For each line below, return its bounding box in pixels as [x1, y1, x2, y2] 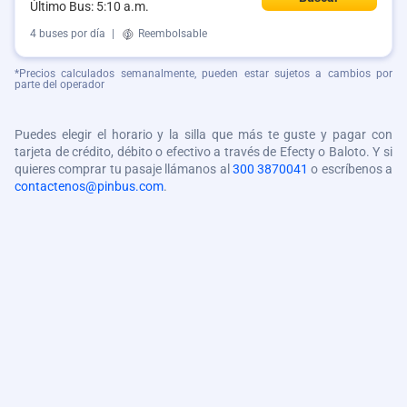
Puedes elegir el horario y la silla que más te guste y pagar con [15, 127, 392, 143]
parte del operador [15, 78, 104, 92]
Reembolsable [135, 27, 207, 41]
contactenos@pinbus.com [15, 179, 164, 194]
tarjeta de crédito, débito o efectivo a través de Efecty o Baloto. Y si [15, 144, 392, 160]
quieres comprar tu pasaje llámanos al [15, 162, 233, 177]
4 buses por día [30, 27, 105, 41]
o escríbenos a [308, 162, 393, 177]
